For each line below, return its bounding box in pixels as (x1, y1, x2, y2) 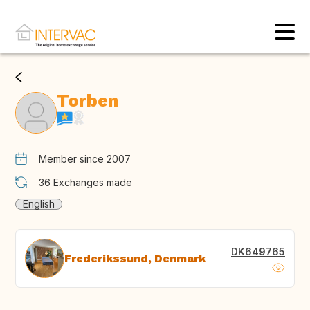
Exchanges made (53, 176, 132, 189)
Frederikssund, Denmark (64, 251, 206, 265)
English (23, 198, 55, 210)
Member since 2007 (39, 153, 131, 165)
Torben (57, 91, 118, 111)
